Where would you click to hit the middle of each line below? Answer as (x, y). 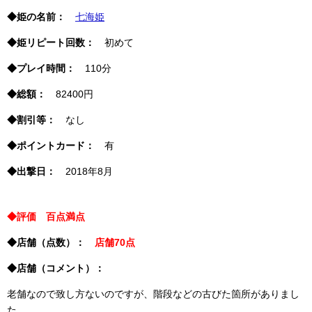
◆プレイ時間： (41, 68)
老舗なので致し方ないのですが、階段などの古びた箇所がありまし (153, 294)
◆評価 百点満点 (46, 217)
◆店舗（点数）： (51, 242)
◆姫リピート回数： (51, 42)
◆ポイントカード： (51, 146)
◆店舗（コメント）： (56, 268)
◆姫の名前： (36, 17)
